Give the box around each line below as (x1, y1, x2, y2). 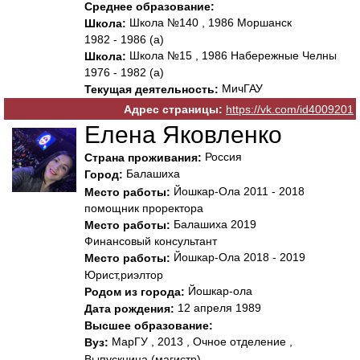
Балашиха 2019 (170, 217, 256, 231)
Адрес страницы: (124, 103, 223, 117)
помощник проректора (84, 201, 203, 215)
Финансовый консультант (84, 235, 217, 248)
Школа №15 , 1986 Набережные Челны (126, 49, 337, 63)
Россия (202, 150, 242, 164)
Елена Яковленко (84, 121, 282, 149)
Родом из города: (84, 284, 185, 298)
